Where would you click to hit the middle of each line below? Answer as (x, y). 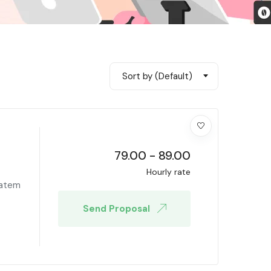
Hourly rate (168, 172)
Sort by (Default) (157, 76)
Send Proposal (117, 208)
